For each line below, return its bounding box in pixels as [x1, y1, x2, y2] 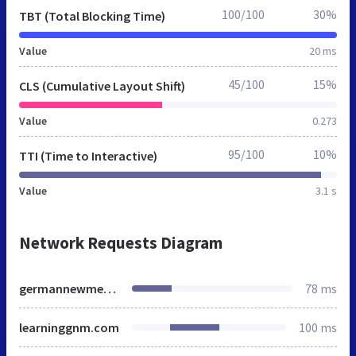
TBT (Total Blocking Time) [19, 7, 165, 24]
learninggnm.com [19, 319, 119, 335]
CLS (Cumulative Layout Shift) [19, 77, 185, 94]
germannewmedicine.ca [103, 280, 116, 296]
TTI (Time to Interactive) [19, 147, 157, 164]
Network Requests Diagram [19, 231, 222, 253]
